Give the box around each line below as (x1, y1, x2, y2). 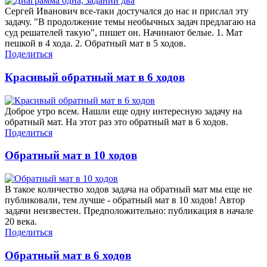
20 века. (5, 216, 37, 227)
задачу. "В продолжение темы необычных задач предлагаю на (5, 17, 256, 27)
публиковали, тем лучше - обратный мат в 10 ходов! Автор (5, 195, 245, 206)
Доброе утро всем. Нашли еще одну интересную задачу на (5, 105, 242, 116)
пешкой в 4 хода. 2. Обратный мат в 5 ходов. (5, 38, 186, 49)
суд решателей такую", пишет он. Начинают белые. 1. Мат (5, 27, 243, 38)
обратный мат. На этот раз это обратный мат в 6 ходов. (5, 116, 228, 127)
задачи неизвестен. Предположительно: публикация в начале (5, 206, 253, 216)
